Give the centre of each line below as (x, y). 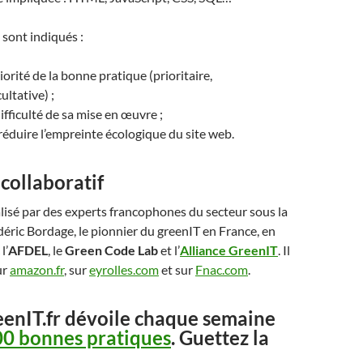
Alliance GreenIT (229, 250)
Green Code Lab (111, 250)
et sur (177, 269)
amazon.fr (37, 269)
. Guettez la (220, 337)
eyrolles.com (124, 269)
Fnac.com (222, 269)
